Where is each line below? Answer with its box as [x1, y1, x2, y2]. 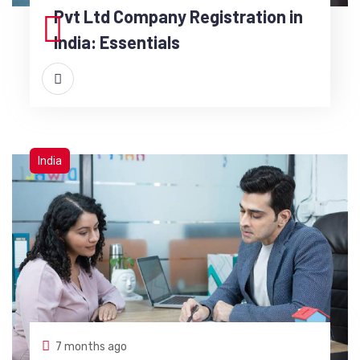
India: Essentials [53, 31, 180, 53]
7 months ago [55, 339, 127, 354]
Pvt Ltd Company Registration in [53, 6, 303, 27]
